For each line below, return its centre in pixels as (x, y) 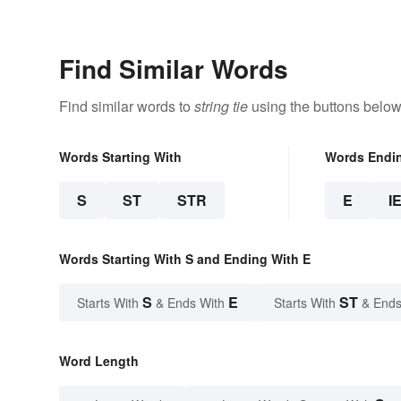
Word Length (99, 361)
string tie (221, 107)
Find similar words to (127, 107)
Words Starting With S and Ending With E (185, 259)
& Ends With (190, 303)
